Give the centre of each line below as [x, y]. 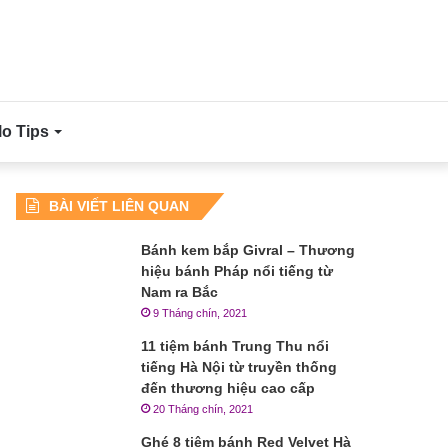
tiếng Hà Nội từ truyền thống [239, 367]
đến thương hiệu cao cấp [228, 388]
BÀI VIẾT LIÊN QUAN [119, 206]
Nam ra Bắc [180, 292]
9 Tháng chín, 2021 [200, 313]
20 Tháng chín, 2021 [203, 409]
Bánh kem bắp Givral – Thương [248, 250]
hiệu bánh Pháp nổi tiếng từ [237, 271]
